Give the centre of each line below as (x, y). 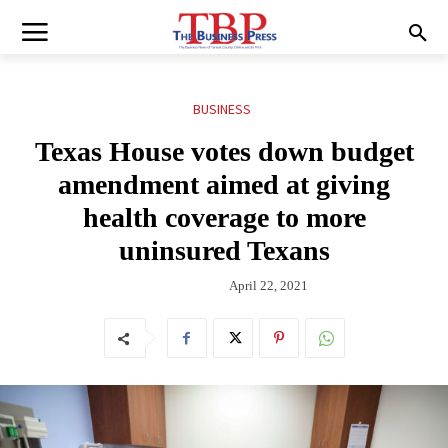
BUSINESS (221, 109)
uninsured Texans (224, 251)
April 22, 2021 (268, 285)
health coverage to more (224, 218)
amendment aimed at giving (224, 185)
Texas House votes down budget (224, 152)
